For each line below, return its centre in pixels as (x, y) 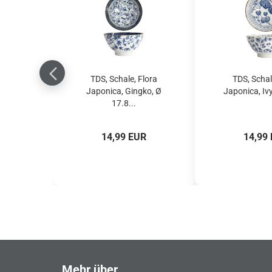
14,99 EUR (124, 137)
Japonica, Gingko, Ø (124, 91)
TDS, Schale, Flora (124, 79)
